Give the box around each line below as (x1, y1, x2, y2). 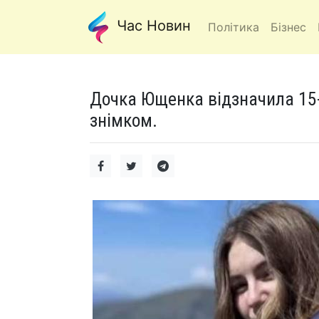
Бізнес (271, 20, 306, 34)
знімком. (90, 110, 157, 131)
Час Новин (113, 17, 191, 35)
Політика (208, 20, 259, 34)
